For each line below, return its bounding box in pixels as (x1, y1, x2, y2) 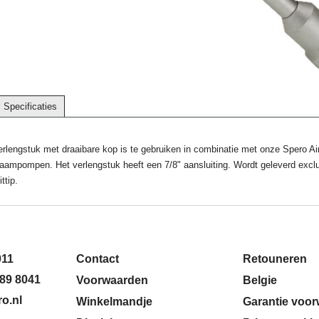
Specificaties (4, 102, 57, 112)
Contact (76, 253, 119, 265)
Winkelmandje (76, 296, 152, 308)
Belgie (243, 274, 277, 286)
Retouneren (243, 253, 307, 265)
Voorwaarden (76, 274, 148, 286)
